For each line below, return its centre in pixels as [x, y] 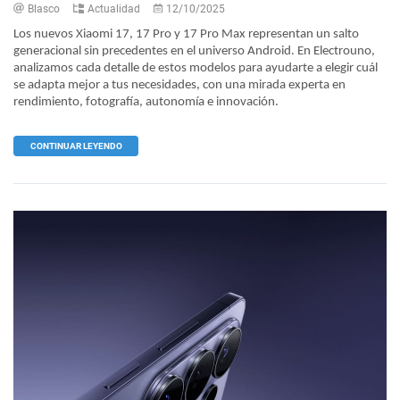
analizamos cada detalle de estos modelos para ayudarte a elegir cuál [196, 68]
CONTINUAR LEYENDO [76, 146]
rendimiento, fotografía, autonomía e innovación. [146, 102]
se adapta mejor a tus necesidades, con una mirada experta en [179, 85]
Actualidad [114, 8]
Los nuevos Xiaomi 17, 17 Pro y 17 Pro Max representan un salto [186, 34]
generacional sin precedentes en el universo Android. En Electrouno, [194, 51]
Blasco [44, 8]
